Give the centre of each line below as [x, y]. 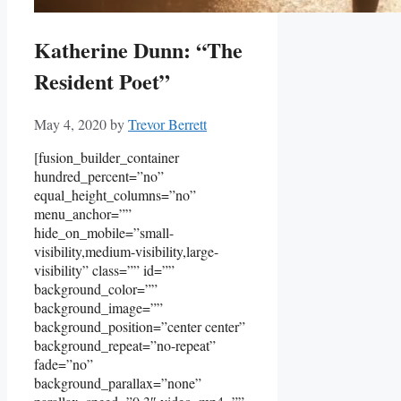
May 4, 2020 [70, 124]
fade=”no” [64, 363]
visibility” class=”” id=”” [104, 269]
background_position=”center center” [140, 326]
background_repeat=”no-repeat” [125, 345]
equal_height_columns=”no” [115, 194]
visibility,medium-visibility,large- [126, 251]
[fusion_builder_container [107, 157]
